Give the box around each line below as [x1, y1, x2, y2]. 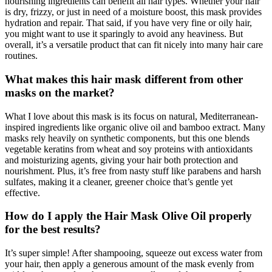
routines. [5, 50, 38, 61]
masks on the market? [5, 86, 115, 99]
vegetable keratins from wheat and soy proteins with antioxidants [5, 143, 253, 154]
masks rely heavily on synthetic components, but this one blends [5, 132, 250, 143]
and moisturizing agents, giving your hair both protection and [5, 154, 238, 165]
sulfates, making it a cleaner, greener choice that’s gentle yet [5, 176, 233, 187]
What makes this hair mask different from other [5, 72, 243, 86]
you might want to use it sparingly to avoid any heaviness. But [5, 29, 243, 39]
